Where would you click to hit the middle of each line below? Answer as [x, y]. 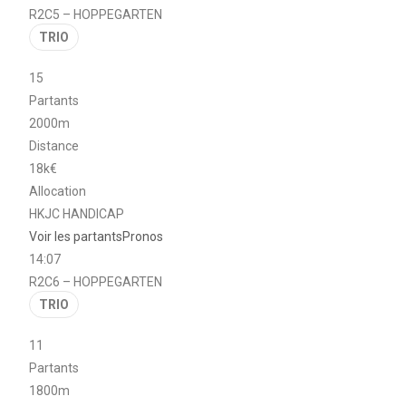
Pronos [143, 236]
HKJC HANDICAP [77, 213]
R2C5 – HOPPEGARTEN [96, 14]
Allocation [58, 191]
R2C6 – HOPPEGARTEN [96, 281]
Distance [54, 145]
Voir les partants [76, 236]
